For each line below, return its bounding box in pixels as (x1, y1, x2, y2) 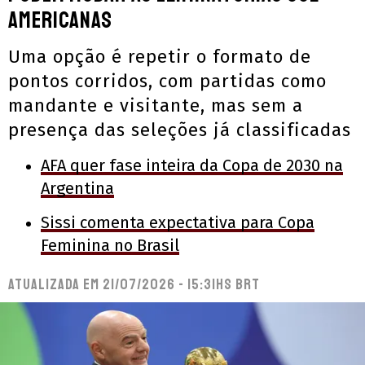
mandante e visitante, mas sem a (8, 94, 303, 117)
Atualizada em (8, 275, 103, 293)
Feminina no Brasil (41, 235, 179, 255)
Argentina (41, 178, 114, 198)
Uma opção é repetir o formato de (8, 45, 311, 68)
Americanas (8, 5, 112, 34)
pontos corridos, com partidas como (8, 69, 327, 92)
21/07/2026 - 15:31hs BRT (103, 275, 260, 293)
